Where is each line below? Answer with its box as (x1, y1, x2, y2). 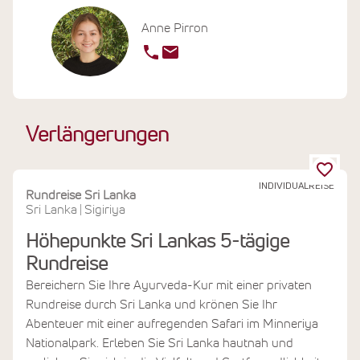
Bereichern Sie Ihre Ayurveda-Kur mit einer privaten (26, 278, 312, 292)
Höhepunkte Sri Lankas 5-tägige (26, 231, 289, 252)
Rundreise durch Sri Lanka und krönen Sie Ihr (26, 297, 277, 311)
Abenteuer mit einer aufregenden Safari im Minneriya (26, 317, 318, 330)
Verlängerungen (26, 125, 169, 146)
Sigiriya (84, 202, 125, 216)
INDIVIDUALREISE (259, 181, 334, 191)
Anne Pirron (141, 22, 208, 35)
